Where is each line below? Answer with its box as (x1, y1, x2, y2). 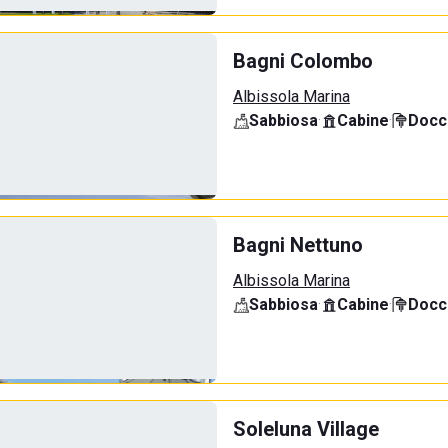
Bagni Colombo (233, 49, 373, 73)
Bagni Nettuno (233, 233, 363, 257)
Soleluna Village (233, 417, 379, 441)
